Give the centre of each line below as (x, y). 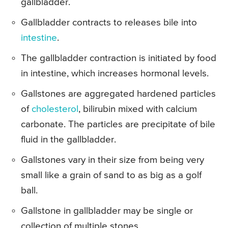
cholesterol (55, 109)
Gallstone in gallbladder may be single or (107, 211)
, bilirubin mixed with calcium (138, 109)
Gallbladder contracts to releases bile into (109, 22)
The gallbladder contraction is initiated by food (119, 58)
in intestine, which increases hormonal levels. (115, 73)
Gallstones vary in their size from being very (112, 160)
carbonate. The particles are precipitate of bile (118, 124)
